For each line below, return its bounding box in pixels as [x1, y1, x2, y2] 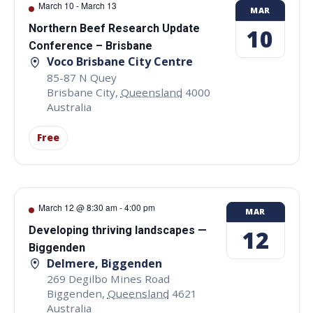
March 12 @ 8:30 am [38, 201, 117, 213]
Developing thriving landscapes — [28, 223, 207, 237]
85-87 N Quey [46, 70, 117, 85]
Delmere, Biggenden [46, 255, 162, 271]
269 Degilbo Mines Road [46, 271, 170, 286]
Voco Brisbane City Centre [46, 54, 193, 70]
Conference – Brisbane [28, 39, 152, 53]
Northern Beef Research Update [28, 22, 200, 36]
